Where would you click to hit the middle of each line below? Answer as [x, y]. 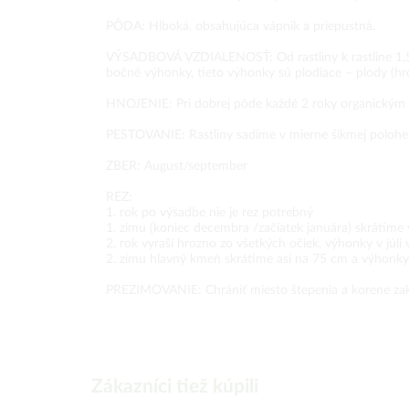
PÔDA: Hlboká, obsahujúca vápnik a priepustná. [241, 26]
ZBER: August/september [177, 166]
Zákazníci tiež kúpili [175, 387]
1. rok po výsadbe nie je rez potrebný [210, 213]
